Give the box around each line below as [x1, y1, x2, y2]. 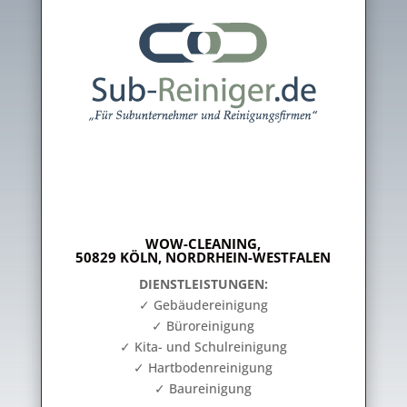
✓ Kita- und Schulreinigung [119, 338, 287, 355]
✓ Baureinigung [154, 380, 253, 397]
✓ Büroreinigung [152, 317, 255, 334]
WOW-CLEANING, [145, 234, 262, 253]
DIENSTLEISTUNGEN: [138, 275, 268, 293]
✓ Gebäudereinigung [138, 296, 268, 313]
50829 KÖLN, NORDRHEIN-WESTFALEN [75, 248, 332, 266]
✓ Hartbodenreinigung [134, 359, 273, 376]
